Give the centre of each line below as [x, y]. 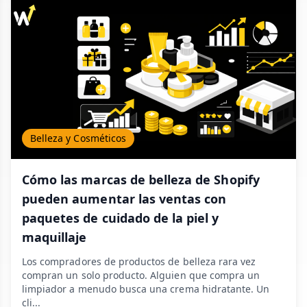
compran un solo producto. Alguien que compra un [141, 275]
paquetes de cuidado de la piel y [121, 218]
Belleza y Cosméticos [78, 138]
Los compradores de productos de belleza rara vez [139, 261]
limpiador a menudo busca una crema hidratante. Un [146, 289]
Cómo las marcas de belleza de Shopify [141, 180]
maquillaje [54, 237]
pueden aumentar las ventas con [124, 199]
